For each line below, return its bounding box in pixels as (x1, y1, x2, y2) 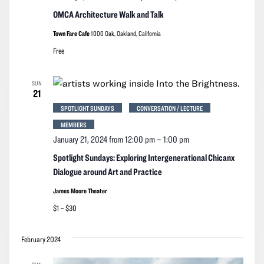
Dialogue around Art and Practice (52, 166, 162, 177)
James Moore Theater (52, 186, 107, 194)
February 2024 (21, 234, 61, 244)
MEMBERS (60, 120, 87, 128)
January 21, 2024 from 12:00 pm (52, 133, 155, 144)
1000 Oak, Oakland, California (90, 28, 161, 37)
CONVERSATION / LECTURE (136, 103, 203, 112)
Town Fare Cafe (52, 28, 91, 37)
